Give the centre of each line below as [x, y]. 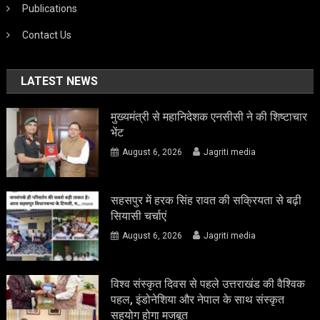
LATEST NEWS [60, 81]
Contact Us [47, 35]
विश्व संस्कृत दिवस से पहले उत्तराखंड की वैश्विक [208, 284]
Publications [50, 9]
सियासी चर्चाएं [139, 216]
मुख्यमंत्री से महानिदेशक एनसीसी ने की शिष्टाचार [209, 117]
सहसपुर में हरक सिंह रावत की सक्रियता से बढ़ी [206, 200]
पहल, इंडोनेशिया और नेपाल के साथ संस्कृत [198, 299]
